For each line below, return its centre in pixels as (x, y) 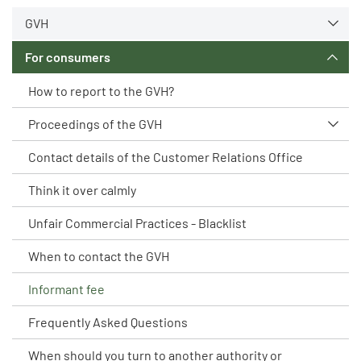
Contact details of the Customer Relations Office (166, 157)
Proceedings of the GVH (95, 124)
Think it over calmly (82, 190)
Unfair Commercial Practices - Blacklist (137, 223)
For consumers (68, 57)
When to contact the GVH (99, 256)
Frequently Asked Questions (108, 322)
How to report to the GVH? (101, 91)
